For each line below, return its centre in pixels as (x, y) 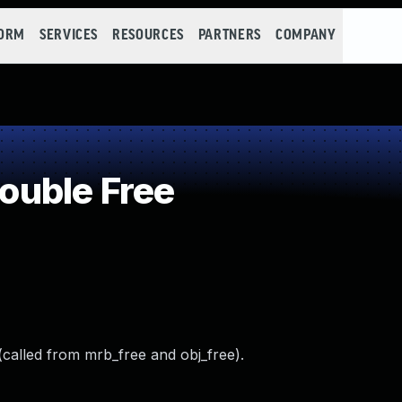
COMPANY (306, 35)
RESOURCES (148, 35)
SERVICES (69, 35)
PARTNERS (229, 35)
